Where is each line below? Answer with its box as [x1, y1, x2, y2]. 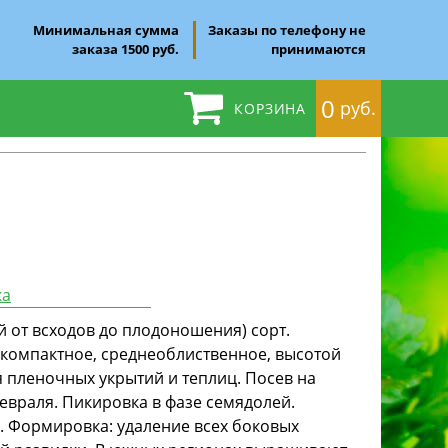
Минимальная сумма [33, 21, 179, 39]
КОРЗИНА [234, 99, 306, 118]
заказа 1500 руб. [72, 40, 179, 58]
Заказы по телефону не [208, 21, 366, 39]
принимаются [271, 40, 366, 58]
